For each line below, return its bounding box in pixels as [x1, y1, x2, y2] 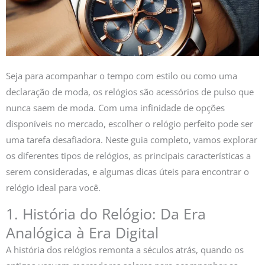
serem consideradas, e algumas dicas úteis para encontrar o [6, 165, 249, 177]
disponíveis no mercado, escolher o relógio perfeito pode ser [6, 117, 253, 130]
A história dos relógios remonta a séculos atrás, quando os [6, 244, 244, 256]
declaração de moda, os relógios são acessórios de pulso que [6, 85, 254, 98]
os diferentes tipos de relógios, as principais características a [6, 149, 251, 161]
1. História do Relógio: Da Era [6, 203, 206, 224]
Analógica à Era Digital [6, 222, 159, 243]
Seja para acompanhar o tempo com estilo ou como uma [6, 69, 237, 82]
